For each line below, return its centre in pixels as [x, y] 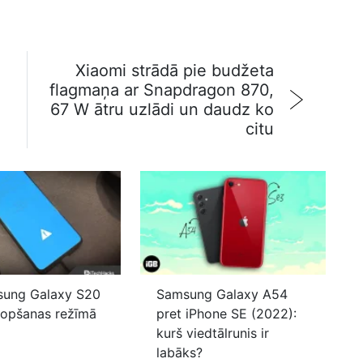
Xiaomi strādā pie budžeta [175, 70]
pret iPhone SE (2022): [226, 314]
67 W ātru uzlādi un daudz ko [162, 109]
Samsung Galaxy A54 [222, 295]
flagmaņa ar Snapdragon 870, [162, 90]
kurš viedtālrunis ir [212, 333]
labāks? [179, 353]
